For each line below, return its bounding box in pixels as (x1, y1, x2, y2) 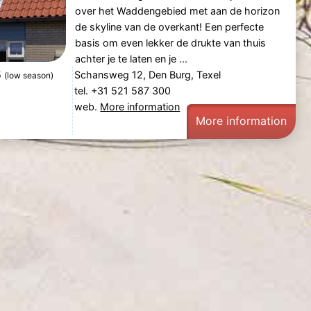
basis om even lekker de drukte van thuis (74, 36, 266, 49)
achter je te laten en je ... (74, 52, 187, 65)
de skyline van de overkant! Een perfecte (74, 20, 264, 33)
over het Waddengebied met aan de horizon (74, 4, 280, 17)
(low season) (4, 69, 54, 81)
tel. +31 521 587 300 (74, 84, 174, 96)
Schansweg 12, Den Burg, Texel (74, 68, 221, 81)
